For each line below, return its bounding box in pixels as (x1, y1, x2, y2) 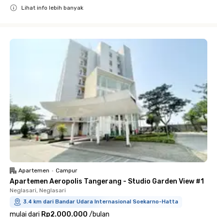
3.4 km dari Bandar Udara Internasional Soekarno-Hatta (23, 199, 178, 205)
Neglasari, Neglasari (10, 187, 66, 194)
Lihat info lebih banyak (21, 4, 83, 11)
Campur (56, 167, 77, 174)
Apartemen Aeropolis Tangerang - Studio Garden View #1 (10, 177, 204, 186)
